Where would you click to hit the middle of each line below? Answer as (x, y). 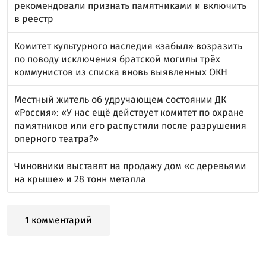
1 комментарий (58, 220)
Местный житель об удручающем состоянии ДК (120, 99)
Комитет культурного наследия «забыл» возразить (128, 46)
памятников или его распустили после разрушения (130, 125)
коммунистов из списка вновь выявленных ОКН (121, 72)
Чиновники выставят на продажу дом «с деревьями (130, 166)
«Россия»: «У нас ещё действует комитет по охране (129, 112)
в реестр (34, 18)
